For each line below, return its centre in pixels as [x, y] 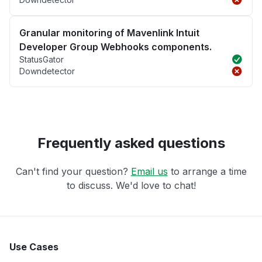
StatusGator [42, 59]
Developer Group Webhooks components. [116, 46]
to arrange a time [207, 171]
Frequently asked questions [131, 143]
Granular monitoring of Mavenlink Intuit [109, 32]
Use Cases [34, 247]
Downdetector [47, 71]
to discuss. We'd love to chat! [131, 185]
